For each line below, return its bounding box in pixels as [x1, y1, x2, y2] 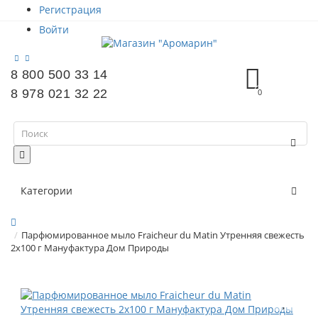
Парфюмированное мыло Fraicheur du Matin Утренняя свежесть [21, 229, 305, 242]
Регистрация [39, 3, 102, 16]
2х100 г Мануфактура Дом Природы [11, 241, 169, 255]
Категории [21, 184, 72, 198]
